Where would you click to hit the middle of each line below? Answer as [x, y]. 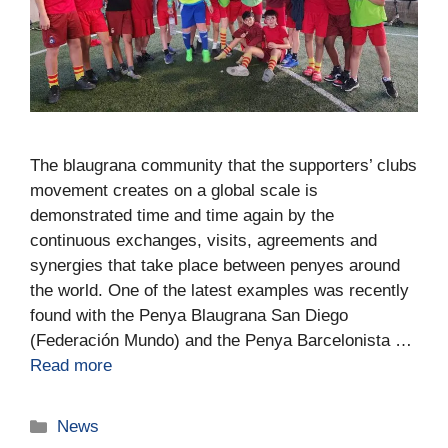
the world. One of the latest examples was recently [219, 291]
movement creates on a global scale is [174, 191]
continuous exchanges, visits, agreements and [203, 241]
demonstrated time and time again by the [182, 216]
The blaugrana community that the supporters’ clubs [223, 166]
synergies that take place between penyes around [215, 266]
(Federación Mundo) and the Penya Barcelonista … [221, 341]
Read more [71, 366]
